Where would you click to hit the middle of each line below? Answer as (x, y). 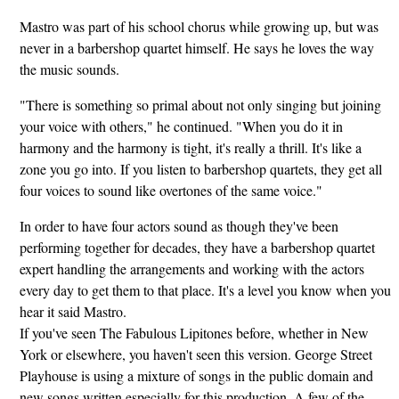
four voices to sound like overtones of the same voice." (171, 190)
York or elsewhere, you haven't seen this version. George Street (195, 354)
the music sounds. (69, 69)
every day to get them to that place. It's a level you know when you (205, 289)
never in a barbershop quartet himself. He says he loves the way (196, 47)
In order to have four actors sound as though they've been (179, 225)
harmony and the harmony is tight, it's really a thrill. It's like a (190, 147)
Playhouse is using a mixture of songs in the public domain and (196, 375)
